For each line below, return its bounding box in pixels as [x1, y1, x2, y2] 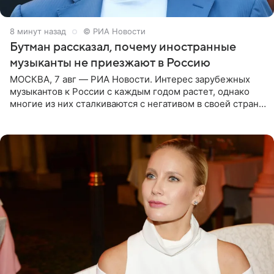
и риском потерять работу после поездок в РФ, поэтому [10, 110, 260, 122]
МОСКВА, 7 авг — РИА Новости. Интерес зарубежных [10, 73, 250, 86]
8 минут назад [10, 26, 66, 37]
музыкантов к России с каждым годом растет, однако [10, 86, 250, 98]
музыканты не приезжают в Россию [10, 56, 210, 70]
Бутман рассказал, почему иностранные [10, 40, 236, 54]
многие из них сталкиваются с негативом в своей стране [10, 98, 264, 110]
